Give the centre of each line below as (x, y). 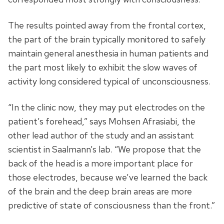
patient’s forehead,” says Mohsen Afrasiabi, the (102, 121)
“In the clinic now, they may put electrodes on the (106, 107)
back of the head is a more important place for (100, 163)
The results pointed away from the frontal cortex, (107, 25)
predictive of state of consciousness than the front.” (111, 205)
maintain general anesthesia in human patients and (108, 53)
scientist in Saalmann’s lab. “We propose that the (104, 149)
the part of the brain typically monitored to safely (107, 39)
